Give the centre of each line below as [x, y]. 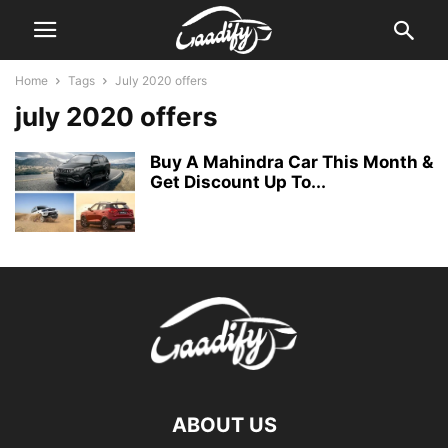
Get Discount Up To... [238, 182]
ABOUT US [224, 425]
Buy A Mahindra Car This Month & [291, 162]
